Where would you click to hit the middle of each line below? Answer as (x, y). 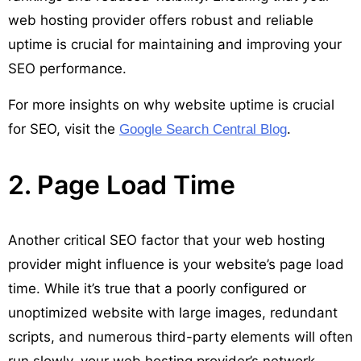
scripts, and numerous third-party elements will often (180, 336)
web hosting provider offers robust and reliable (161, 20)
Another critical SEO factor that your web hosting (166, 240)
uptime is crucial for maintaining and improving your (175, 44)
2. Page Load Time (122, 185)
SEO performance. (67, 68)
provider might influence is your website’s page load (176, 264)
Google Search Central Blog (203, 129)
